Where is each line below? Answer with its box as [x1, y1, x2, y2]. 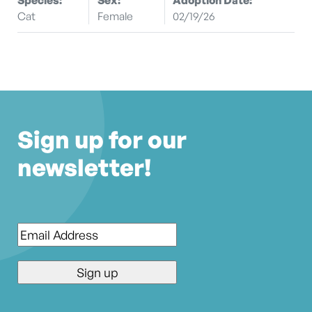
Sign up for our [17, 125, 187, 155]
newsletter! [17, 153, 151, 182]
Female [97, 8, 133, 23]
